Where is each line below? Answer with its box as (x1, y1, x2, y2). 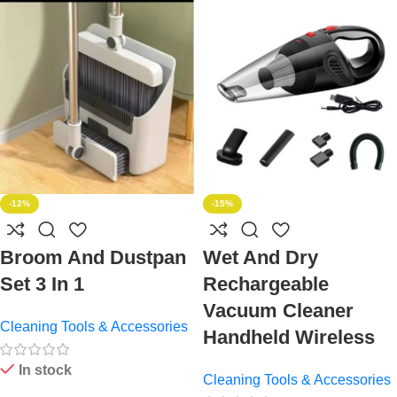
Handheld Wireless (203, 326, 375, 349)
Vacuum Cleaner (203, 300, 354, 323)
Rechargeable (203, 273, 329, 296)
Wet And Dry (203, 246, 318, 269)
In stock (18, 362, 72, 378)
